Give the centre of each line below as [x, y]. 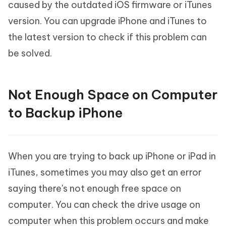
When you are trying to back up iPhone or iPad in [112, 156]
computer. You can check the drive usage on [104, 205]
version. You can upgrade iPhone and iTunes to [107, 21]
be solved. [30, 53]
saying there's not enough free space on [95, 189]
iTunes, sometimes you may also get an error [105, 173]
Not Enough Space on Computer [113, 95]
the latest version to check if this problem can [107, 37]
